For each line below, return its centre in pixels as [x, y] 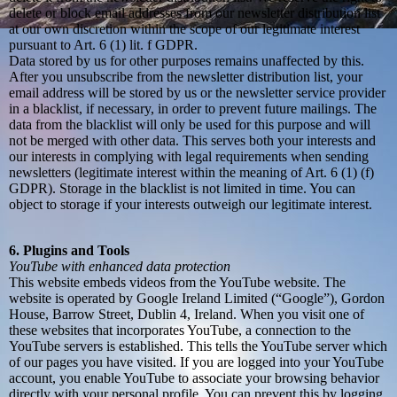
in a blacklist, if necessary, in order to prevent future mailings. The [193, 109]
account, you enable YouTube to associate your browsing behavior [194, 378]
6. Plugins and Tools [69, 251]
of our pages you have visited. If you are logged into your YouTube [196, 362]
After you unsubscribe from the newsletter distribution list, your [186, 77]
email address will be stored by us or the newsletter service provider [197, 93]
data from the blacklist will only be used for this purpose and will [190, 125]
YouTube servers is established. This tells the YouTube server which [198, 346]
